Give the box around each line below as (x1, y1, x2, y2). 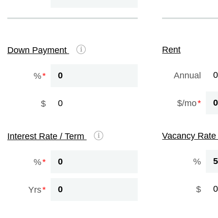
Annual (173, 70, 201, 80)
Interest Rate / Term (7, 131, 87, 141)
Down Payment (7, 45, 69, 55)
